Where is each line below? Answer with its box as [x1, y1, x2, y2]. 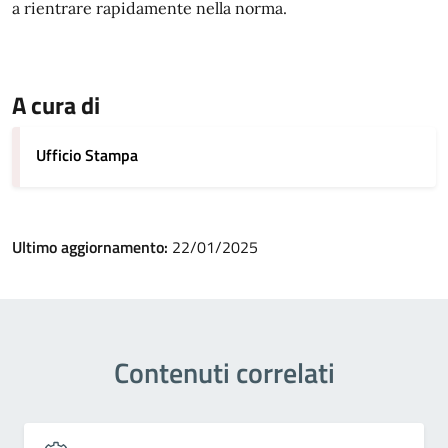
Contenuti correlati [113, 351, 335, 394]
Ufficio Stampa [36, 143, 138, 167]
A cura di [12, 87, 100, 123]
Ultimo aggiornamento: [12, 235, 172, 259]
